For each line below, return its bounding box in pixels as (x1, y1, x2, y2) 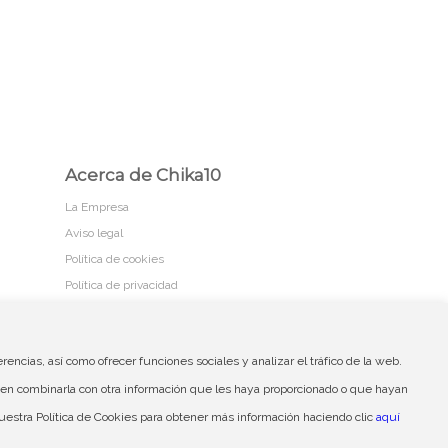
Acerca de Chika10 (64, 164, 221, 185)
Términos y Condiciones (111, 354, 269, 370)
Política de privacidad (64, 278, 178, 293)
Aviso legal (64, 226, 123, 241)
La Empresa (64, 200, 129, 215)
